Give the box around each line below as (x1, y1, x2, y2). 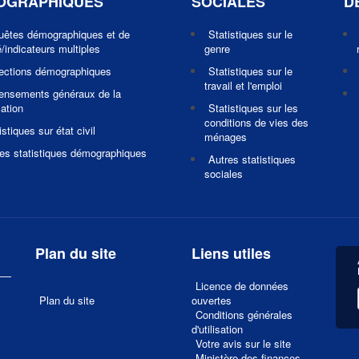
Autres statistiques (208, 151, 296, 167)
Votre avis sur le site (196, 336, 291, 351)
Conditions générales (196, 307, 292, 322)
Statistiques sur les (208, 100, 298, 115)
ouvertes (192, 292, 232, 308)
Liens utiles (192, 243, 271, 264)
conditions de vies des (204, 115, 309, 130)
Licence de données (196, 278, 288, 293)
